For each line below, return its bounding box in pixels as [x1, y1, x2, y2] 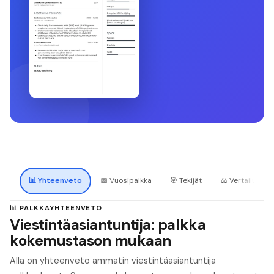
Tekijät [179, 176, 202, 186]
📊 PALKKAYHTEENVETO [10, 203, 103, 212]
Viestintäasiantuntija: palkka [10, 215, 206, 235]
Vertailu [229, 176, 256, 186]
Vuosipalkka [109, 176, 152, 186]
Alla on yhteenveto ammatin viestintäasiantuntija [10, 255, 216, 267]
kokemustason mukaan [10, 231, 171, 251]
